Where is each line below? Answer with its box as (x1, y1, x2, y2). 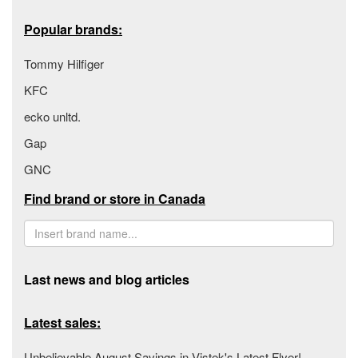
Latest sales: (24, 313, 101, 332)
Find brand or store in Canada (24, 189, 205, 209)
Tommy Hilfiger (24, 55, 104, 73)
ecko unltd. (24, 108, 81, 125)
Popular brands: (24, 20, 122, 39)
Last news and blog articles (24, 270, 189, 289)
